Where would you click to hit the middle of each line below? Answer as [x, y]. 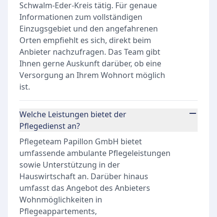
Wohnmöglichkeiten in [61, 200]
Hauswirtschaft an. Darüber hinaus [84, 176]
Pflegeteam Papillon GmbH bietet [81, 141]
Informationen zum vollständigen [81, 17]
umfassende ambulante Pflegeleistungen [95, 153]
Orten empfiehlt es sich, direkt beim [85, 40]
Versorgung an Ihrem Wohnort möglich [92, 75]
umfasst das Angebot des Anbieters [85, 188]
